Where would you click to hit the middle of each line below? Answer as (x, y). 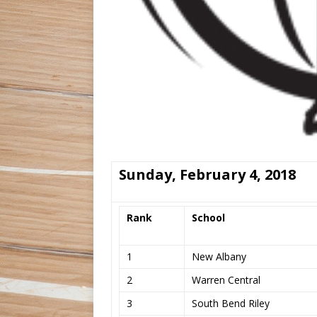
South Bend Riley (231, 303)
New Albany (219, 256)
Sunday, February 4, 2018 (207, 174)
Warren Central (226, 279)
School (208, 217)
